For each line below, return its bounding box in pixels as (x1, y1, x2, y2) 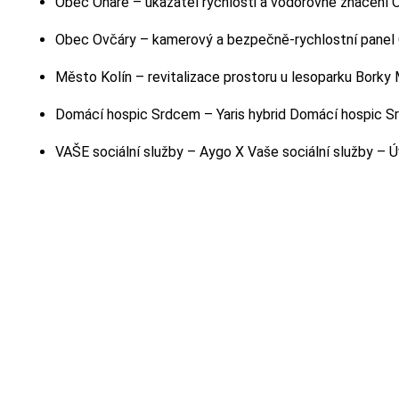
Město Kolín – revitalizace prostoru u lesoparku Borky (55, 69, 395, 86)
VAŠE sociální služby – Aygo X (55, 143, 248, 161)
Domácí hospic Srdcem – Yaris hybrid (55, 106, 289, 124)
